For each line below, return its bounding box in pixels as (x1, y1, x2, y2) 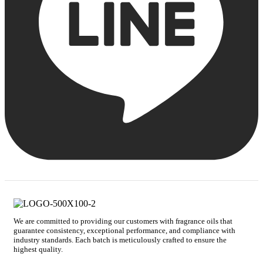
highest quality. (14, 245, 63, 254)
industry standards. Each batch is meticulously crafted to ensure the (14, 235, 227, 245)
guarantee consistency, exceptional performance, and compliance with (14, 226, 235, 235)
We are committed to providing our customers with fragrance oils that (14, 217, 232, 226)
